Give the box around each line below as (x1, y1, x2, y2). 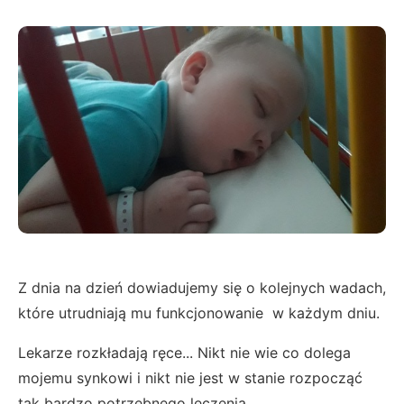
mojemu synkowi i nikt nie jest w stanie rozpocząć (18, 368, 363, 387)
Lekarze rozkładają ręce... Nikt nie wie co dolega (18, 343, 351, 362)
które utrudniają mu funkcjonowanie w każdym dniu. (18, 303, 384, 322)
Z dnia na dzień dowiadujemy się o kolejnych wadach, (18, 278, 386, 297)
